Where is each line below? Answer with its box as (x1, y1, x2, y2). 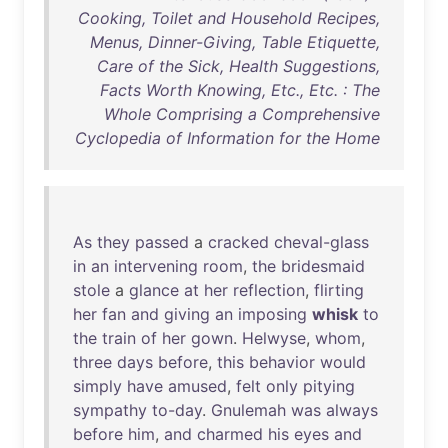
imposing (238, 304, 307, 324)
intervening (114, 256, 198, 276)
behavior (249, 352, 315, 372)
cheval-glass (274, 232, 369, 252)
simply (73, 376, 122, 396)
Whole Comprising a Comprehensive (104, 104, 380, 124)
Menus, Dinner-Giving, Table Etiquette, (90, 32, 380, 52)
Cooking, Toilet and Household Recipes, (78, 8, 380, 28)
